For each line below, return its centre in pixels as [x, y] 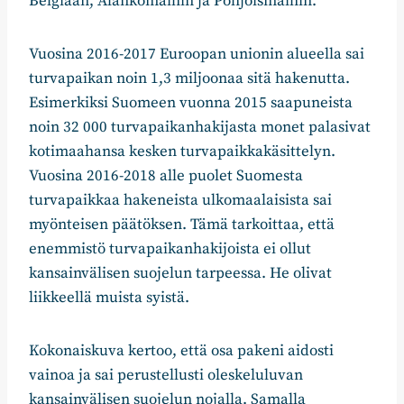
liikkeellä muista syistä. [109, 298]
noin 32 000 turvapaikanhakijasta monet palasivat [200, 128]
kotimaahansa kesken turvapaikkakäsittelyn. [182, 152]
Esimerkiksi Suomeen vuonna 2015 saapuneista [191, 103]
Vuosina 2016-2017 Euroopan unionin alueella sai [197, 55]
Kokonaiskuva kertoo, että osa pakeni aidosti [181, 351]
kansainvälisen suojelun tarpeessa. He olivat [180, 274]
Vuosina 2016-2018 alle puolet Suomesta [166, 176]
